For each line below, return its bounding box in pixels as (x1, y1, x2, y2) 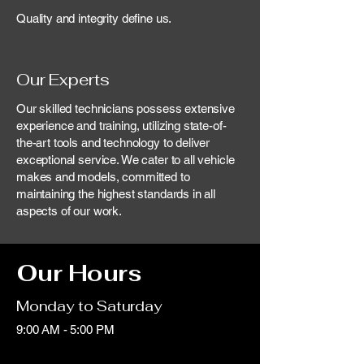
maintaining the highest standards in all (16, 187, 216, 201)
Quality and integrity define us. (16, 11, 172, 25)
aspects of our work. (16, 204, 122, 218)
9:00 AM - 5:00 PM (16, 323, 115, 336)
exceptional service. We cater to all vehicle (16, 153, 235, 167)
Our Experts (16, 69, 110, 90)
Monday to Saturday (16, 297, 162, 315)
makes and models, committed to (16, 170, 190, 184)
